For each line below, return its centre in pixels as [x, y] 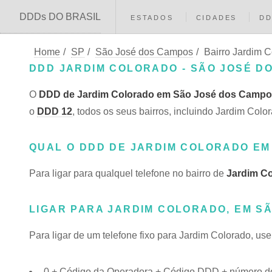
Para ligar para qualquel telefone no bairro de [128, 173]
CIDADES [216, 18]
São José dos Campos [144, 52]
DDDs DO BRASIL [60, 17]
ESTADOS [152, 18]
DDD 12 [55, 111]
